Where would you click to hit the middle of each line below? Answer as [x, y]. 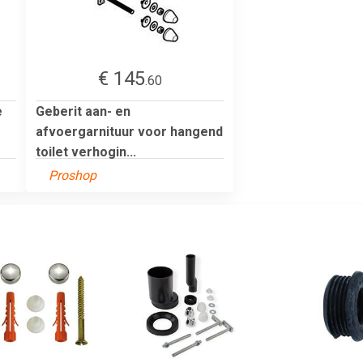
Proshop [73, 175]
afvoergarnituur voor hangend [129, 131]
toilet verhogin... [86, 152]
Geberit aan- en [83, 111]
